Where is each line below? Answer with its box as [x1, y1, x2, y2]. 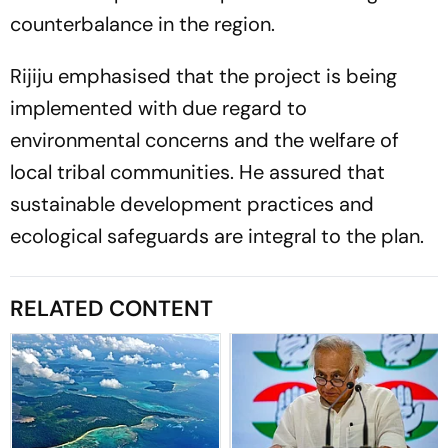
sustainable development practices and [10, 190, 374, 217]
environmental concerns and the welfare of [10, 126, 399, 153]
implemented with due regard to [10, 94, 307, 121]
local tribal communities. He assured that [10, 158, 385, 185]
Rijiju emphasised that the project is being [10, 62, 397, 89]
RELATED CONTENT [10, 293, 213, 323]
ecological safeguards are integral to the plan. [10, 222, 424, 249]
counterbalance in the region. [10, 10, 275, 37]
